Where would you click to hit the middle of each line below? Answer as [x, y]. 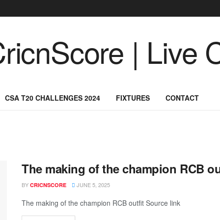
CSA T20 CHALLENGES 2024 [53, 98]
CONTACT [182, 98]
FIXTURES [133, 98]
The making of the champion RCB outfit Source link [101, 203]
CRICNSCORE [48, 185]
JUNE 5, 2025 [93, 185]
